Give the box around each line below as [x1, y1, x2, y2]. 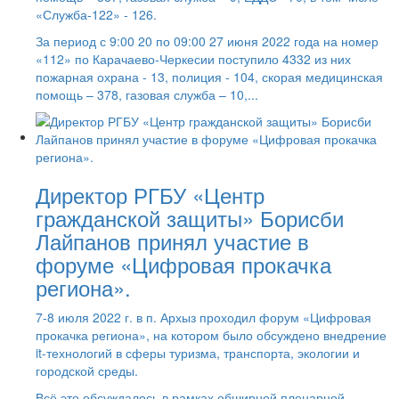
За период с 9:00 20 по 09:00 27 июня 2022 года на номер [36, 31, 379, 50]
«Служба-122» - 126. [36, 4, 157, 23]
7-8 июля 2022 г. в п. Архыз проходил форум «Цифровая [36, 307, 371, 326]
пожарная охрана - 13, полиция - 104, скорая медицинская [36, 67, 383, 85]
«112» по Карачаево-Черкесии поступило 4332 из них [36, 49, 351, 68]
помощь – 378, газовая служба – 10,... [36, 85, 258, 103]
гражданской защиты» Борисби [36, 201, 344, 233]
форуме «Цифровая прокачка [36, 248, 331, 280]
